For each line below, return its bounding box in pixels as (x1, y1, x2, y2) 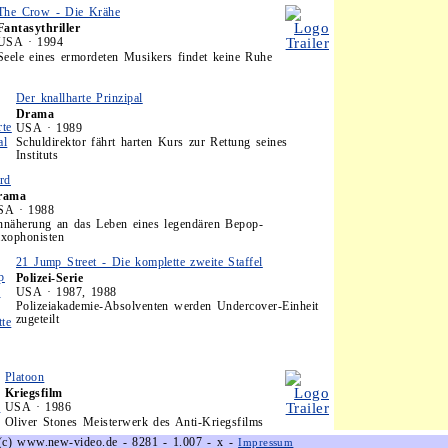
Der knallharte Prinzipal (16, 91, 143, 105)
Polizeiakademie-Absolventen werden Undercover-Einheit (16, 299, 319, 313)
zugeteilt (16, 312, 60, 326)
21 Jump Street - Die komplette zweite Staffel (16, 255, 263, 269)
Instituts (16, 148, 59, 162)
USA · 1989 (16, 121, 82, 135)
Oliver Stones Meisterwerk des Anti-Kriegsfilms (5, 415, 264, 429)
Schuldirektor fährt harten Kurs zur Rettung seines (16, 135, 288, 149)
